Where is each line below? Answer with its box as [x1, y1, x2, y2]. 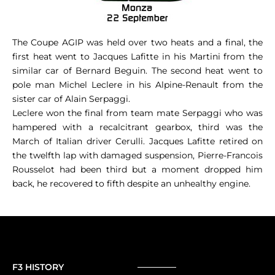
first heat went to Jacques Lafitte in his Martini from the [12, 50, 263, 62]
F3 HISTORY [12, 261, 64, 273]
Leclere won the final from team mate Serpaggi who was [12, 107, 263, 118]
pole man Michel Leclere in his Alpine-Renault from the [12, 79, 263, 90]
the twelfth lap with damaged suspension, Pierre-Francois [12, 149, 263, 161]
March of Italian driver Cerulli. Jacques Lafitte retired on [12, 135, 263, 147]
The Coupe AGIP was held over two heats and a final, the [12, 36, 263, 48]
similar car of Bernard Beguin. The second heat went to [12, 64, 263, 76]
